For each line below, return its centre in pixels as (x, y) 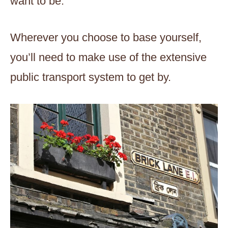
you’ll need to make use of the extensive (108, 57)
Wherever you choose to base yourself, (106, 37)
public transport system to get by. (91, 77)
